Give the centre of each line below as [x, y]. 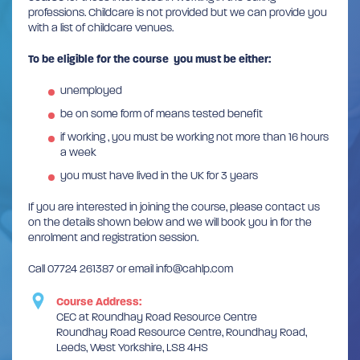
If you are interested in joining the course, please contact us [174, 207]
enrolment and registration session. [113, 238]
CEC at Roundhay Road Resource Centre [157, 317]
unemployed [91, 91]
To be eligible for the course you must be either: [149, 59]
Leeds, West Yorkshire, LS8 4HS [132, 348]
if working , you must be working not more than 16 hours [194, 137]
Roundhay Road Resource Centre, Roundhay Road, [182, 333]
